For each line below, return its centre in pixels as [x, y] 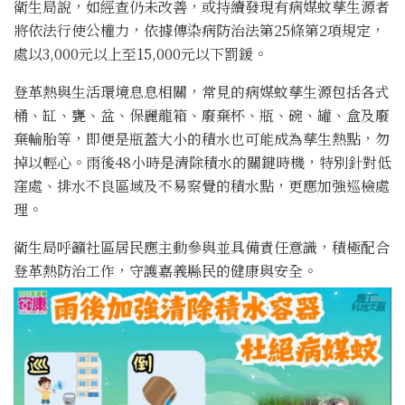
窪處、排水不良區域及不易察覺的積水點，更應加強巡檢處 [202, 185]
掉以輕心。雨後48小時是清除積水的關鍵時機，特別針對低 [202, 162]
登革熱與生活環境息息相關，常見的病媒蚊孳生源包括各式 [202, 91]
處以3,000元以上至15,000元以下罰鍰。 [141, 53]
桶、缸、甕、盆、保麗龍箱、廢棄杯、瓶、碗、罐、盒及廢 [202, 115]
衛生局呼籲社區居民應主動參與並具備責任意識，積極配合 [202, 247]
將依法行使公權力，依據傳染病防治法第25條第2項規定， [199, 30]
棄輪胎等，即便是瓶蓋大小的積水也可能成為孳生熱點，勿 [202, 138]
